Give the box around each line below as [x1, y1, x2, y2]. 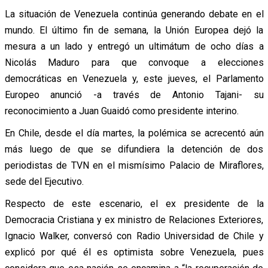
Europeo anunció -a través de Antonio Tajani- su [4, 89, 264, 100]
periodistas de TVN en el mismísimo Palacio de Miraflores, [4, 159, 264, 171]
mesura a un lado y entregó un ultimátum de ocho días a [4, 40, 264, 52]
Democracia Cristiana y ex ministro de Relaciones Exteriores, [4, 214, 264, 226]
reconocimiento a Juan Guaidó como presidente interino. [4, 105, 239, 117]
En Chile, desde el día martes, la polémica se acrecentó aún [4, 127, 264, 139]
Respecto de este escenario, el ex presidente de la [4, 197, 264, 209]
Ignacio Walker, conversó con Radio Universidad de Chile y [4, 230, 264, 242]
